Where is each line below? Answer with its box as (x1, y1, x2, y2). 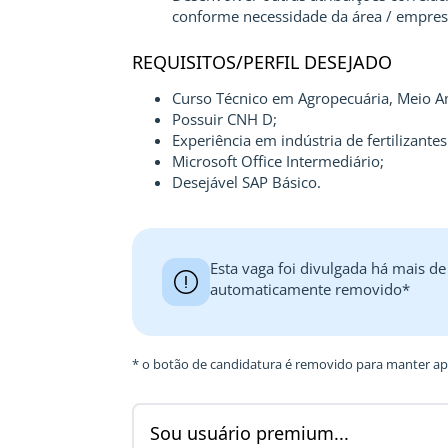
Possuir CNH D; (172, 109, 277, 129)
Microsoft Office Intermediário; (172, 151, 384, 171)
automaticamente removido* (210, 279, 410, 299)
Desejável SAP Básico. (172, 172, 321, 192)
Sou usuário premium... (150, 421, 349, 445)
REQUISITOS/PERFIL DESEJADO (132, 50, 392, 74)
